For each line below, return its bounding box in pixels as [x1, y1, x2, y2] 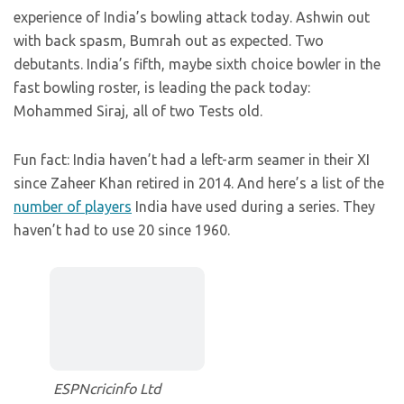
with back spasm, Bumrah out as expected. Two [14, 32, 324, 50]
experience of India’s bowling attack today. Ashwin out [14, 9, 370, 26]
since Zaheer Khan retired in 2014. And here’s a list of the [14, 175, 384, 192]
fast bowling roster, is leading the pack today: [14, 79, 310, 96]
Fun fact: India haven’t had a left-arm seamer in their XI [14, 151, 370, 169]
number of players [14, 198, 132, 216]
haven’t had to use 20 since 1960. [14, 222, 230, 239]
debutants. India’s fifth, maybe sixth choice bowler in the [14, 56, 381, 73]
